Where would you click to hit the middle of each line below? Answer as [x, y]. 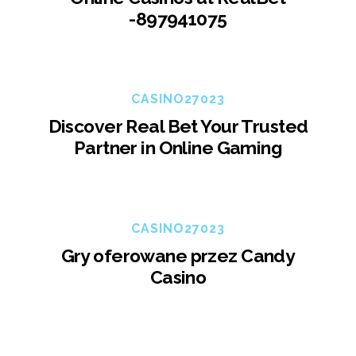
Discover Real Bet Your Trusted [178, 126]
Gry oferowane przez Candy [178, 255]
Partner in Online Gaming [178, 148]
